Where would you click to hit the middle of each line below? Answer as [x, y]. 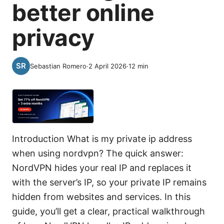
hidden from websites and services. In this [101, 197]
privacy [53, 37]
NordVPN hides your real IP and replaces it [102, 168]
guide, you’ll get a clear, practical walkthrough [108, 211]
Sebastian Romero [58, 66]
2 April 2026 [107, 66]
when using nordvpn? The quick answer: [98, 153]
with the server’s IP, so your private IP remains [109, 182]
